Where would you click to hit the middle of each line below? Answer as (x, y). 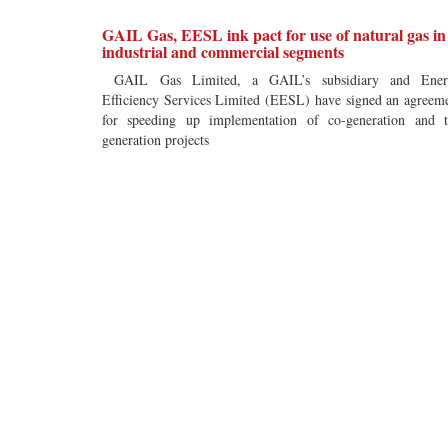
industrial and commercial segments (223, 51)
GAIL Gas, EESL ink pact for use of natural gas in (274, 34)
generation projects (155, 139)
